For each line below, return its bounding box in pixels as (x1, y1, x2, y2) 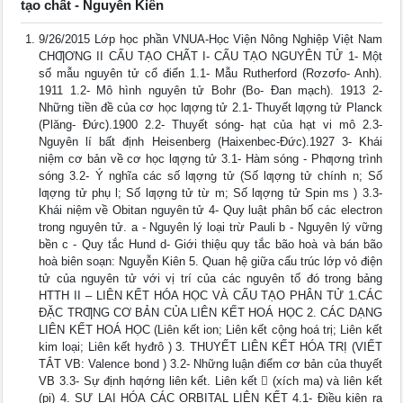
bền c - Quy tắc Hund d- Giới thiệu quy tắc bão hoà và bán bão (39, 237, 382, 251)
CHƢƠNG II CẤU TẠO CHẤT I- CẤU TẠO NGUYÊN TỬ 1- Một (39, 49, 382, 63)
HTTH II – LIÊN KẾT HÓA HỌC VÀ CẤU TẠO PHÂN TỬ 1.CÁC (39, 289, 382, 302)
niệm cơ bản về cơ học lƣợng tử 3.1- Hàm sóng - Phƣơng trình (39, 152, 382, 166)
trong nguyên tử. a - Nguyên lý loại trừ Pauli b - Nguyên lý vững (39, 220, 382, 234)
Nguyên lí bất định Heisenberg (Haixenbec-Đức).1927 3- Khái (39, 135, 382, 148)
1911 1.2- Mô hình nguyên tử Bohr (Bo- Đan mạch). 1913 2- (39, 84, 382, 97)
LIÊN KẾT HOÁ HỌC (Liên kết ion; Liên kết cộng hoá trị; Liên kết (39, 323, 382, 336)
